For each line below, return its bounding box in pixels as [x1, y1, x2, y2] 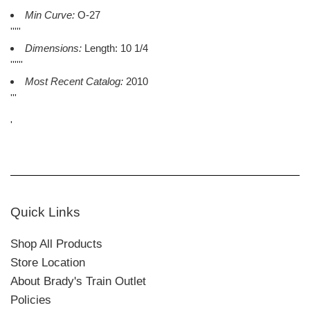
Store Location [10, 255, 85, 269]
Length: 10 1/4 [84, 42, 148, 54]
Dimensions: [25, 42, 84, 54]
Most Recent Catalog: [25, 75, 126, 87]
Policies [10, 293, 51, 307]
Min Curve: [25, 8, 77, 21]
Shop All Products [10, 237, 102, 250]
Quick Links [10, 204, 80, 219]
